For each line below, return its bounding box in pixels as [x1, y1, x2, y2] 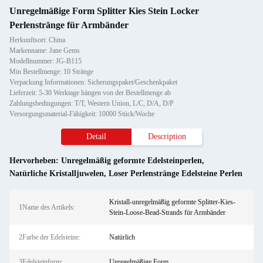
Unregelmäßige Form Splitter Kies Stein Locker [9, 6, 199, 16]
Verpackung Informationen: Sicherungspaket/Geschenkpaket [9, 78, 177, 86]
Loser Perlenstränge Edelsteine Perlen [109, 169, 242, 178]
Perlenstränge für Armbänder [9, 20, 129, 30]
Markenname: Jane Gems [9, 46, 80, 55]
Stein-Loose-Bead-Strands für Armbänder [109, 208, 225, 217]
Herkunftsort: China [9, 36, 65, 44]
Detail [86, 132, 106, 141]
